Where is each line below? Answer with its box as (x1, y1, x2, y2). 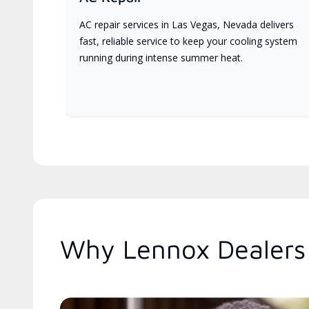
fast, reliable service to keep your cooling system (79, 34, 297, 48)
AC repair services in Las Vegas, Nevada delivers (79, 18, 294, 32)
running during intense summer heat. (79, 51, 243, 65)
